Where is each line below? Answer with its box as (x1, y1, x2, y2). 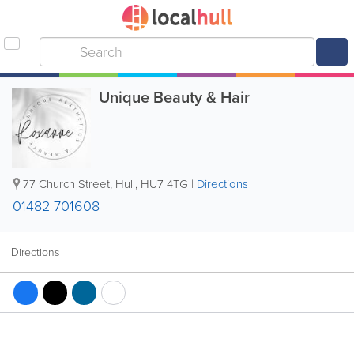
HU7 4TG (141, 175, 188, 193)
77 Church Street (23, 175, 110, 193)
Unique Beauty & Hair (99, 85, 250, 109)
